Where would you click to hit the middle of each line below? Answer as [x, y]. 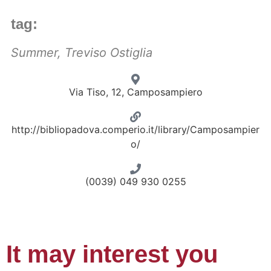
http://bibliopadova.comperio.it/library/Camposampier [135, 129]
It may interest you [112, 254]
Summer [34, 53]
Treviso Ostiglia [109, 53]
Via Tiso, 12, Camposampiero [135, 92]
